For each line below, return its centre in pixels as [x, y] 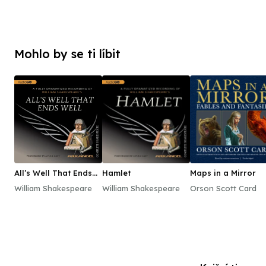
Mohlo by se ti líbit [67, 54]
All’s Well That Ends [53, 173]
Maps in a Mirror [223, 173]
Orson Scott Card [223, 188]
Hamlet [116, 173]
